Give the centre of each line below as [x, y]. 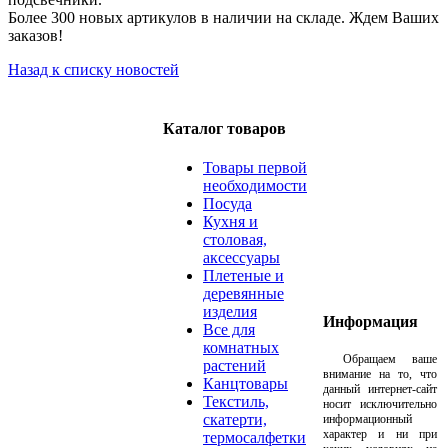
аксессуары [241, 257]
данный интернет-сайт [380, 388]
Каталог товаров [224, 128]
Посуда [227, 203]
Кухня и [230, 221]
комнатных [241, 347]
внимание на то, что [380, 373]
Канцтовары [245, 383]
